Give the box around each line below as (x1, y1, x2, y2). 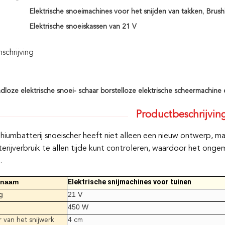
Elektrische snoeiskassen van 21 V (29, 23, 137, 30)
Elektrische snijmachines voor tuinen (68, 178, 191, 186)
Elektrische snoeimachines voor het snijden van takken (29, 8, 202, 15)
